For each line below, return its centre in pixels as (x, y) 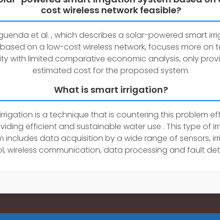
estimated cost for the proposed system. (111, 70)
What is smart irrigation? (111, 90)
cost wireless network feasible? (111, 10)
